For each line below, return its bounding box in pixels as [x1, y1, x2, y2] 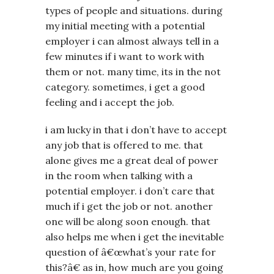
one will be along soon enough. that [45, 215, 210, 228]
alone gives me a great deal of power [45, 154, 218, 166]
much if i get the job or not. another [45, 199, 213, 212]
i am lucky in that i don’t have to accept [45, 123, 227, 136]
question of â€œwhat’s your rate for [45, 245, 216, 258]
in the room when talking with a [45, 169, 193, 182]
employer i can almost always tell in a [45, 34, 219, 47]
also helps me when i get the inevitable [45, 230, 224, 243]
